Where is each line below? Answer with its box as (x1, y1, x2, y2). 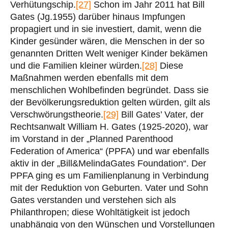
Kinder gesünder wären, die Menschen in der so (10, 36, 205, 46)
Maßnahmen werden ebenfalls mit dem (10, 72, 168, 83)
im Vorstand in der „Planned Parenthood (10, 133, 173, 144)
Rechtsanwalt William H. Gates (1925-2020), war (10, 121, 208, 132)
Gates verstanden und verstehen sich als (10, 194, 176, 205)
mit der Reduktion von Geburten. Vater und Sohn (10, 182, 208, 193)
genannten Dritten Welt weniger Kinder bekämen (10, 48, 208, 59)
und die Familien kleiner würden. (10, 60, 142, 71)
